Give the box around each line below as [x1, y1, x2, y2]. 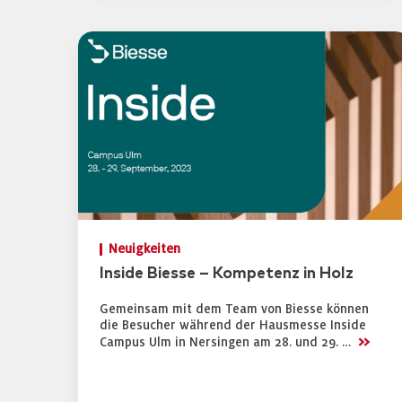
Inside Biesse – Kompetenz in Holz [100, 266, 354, 282]
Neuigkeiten [109, 242, 180, 256]
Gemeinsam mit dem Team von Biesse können [100, 302, 369, 316]
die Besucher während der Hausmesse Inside [100, 319, 366, 332]
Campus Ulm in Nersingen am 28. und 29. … [100, 336, 354, 349]
